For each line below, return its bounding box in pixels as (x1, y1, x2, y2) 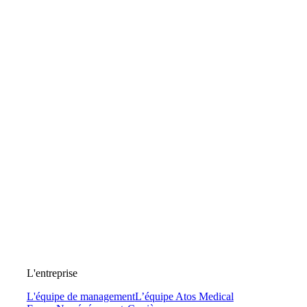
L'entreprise (26, 267, 77, 279)
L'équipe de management (26, 290, 135, 302)
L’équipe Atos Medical (134, 290, 234, 302)
